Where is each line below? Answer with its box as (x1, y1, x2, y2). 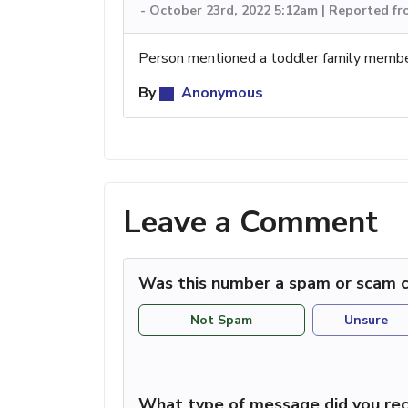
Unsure (344, 311, 389, 330)
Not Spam (190, 311, 253, 330)
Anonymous (178, 82, 263, 103)
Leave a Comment (123, 200, 378, 243)
